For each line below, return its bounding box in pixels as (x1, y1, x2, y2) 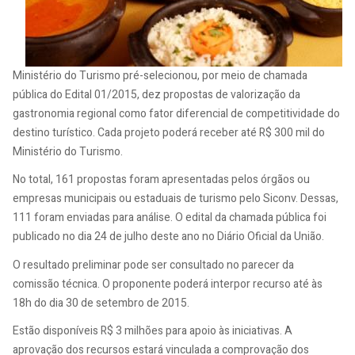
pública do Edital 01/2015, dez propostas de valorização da (13, 86, 300, 103)
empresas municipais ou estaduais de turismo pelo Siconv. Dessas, (13, 190, 338, 207)
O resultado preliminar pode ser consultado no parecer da (13, 256, 294, 273)
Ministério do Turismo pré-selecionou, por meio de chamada (13, 67, 307, 84)
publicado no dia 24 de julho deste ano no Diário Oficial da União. (13, 228, 324, 245)
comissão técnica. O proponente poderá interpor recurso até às (13, 275, 323, 292)
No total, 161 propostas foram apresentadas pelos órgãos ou (13, 171, 310, 188)
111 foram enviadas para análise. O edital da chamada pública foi (13, 209, 326, 226)
